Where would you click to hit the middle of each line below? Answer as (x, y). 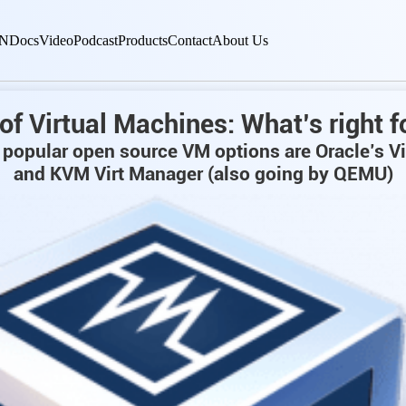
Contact (190, 40)
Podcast (96, 40)
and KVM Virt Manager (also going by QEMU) (203, 174)
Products (143, 40)
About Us (240, 40)
